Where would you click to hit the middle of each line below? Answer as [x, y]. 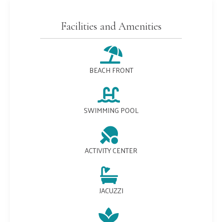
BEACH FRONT [111, 70]
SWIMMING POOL [111, 110]
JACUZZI [111, 191]
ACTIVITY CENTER [111, 150]
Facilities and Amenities [111, 26]
